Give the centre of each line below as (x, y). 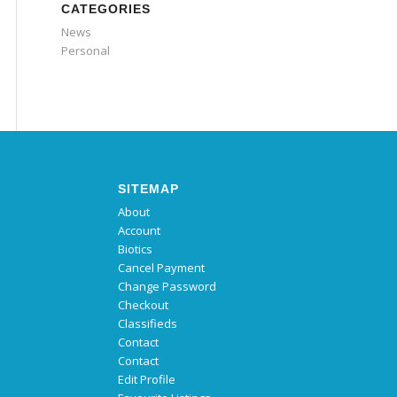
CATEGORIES (106, 9)
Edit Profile (146, 380)
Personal (86, 51)
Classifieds (147, 324)
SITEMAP (148, 189)
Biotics (135, 249)
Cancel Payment (161, 268)
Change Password (167, 287)
